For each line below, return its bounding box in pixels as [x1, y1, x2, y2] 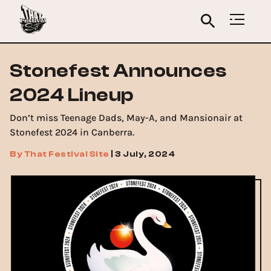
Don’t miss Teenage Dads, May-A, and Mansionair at [10, 112, 243, 123]
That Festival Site [24, 149, 109, 159]
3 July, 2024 [115, 149, 175, 159]
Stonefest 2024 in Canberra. [10, 126, 134, 138]
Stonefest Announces [10, 60, 227, 82]
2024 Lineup [10, 84, 134, 106]
